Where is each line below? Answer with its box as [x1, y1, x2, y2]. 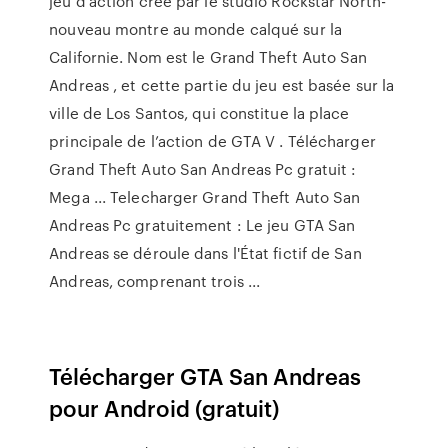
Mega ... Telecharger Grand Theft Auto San [49, 186, 361, 208]
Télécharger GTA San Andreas [49, 360, 362, 391]
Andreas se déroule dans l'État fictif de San [49, 242, 362, 264]
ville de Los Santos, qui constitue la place [49, 102, 350, 124]
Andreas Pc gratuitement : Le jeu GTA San [49, 214, 356, 236]
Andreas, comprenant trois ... [49, 270, 261, 292]
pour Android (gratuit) [49, 392, 280, 423]
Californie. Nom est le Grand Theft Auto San [49, 46, 368, 68]
